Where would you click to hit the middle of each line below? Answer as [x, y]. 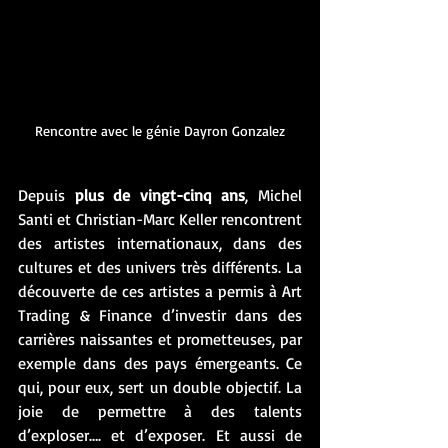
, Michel [274, 194]
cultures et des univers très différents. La [160, 266]
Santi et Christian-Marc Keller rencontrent [160, 218]
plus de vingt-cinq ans [160, 194]
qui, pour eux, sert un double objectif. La [160, 386]
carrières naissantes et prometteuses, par [160, 338]
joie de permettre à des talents [160, 410]
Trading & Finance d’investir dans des [160, 314]
